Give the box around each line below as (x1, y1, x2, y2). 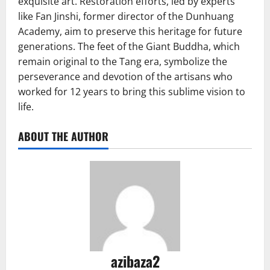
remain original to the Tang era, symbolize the (18, 55, 227, 69)
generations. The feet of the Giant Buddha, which (18, 40, 240, 54)
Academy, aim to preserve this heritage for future (18, 25, 242, 39)
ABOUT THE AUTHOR (18, 128, 108, 145)
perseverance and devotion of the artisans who (18, 70, 233, 84)
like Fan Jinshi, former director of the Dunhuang (18, 10, 234, 24)
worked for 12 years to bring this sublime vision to (18, 85, 245, 99)
